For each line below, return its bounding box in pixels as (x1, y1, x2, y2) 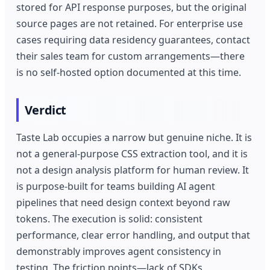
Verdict (24, 102, 66, 119)
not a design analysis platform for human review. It (16, 163, 250, 177)
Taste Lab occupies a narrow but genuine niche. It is (16, 131, 253, 145)
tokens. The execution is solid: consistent (16, 212, 203, 226)
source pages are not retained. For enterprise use (16, 16, 243, 30)
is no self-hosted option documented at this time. (16, 65, 242, 79)
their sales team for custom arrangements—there (16, 49, 245, 63)
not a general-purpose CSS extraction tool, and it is (16, 147, 248, 161)
